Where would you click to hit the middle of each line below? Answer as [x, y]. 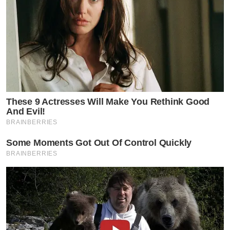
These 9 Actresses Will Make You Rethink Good [108, 101]
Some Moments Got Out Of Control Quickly [99, 142]
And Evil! [26, 111]
